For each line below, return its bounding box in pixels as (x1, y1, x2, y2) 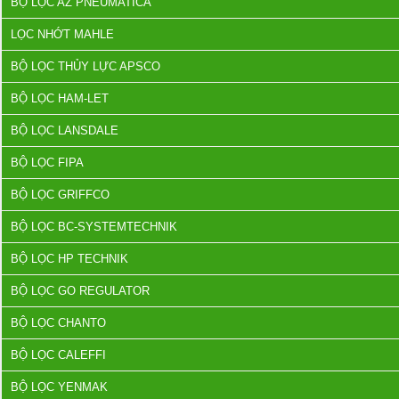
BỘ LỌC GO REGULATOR (11, 284, 150, 297)
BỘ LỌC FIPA (11, 156, 84, 169)
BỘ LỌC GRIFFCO (11, 188, 110, 201)
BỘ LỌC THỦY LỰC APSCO (11, 60, 160, 73)
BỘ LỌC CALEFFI (11, 348, 106, 362)
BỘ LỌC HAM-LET (11, 92, 109, 105)
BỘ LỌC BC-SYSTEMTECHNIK (11, 220, 177, 233)
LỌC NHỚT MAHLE (11, 28, 114, 41)
